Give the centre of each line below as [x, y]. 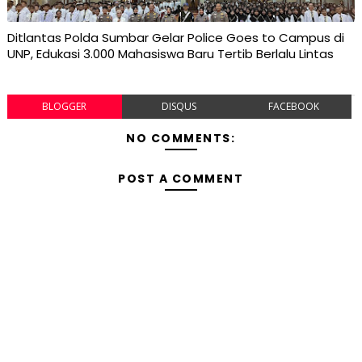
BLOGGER [65, 106]
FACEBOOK [294, 106]
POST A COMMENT [181, 178]
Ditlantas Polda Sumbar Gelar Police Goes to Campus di [175, 37]
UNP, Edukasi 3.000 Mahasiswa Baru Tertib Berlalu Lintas [170, 53]
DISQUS [179, 106]
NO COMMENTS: [181, 138]
